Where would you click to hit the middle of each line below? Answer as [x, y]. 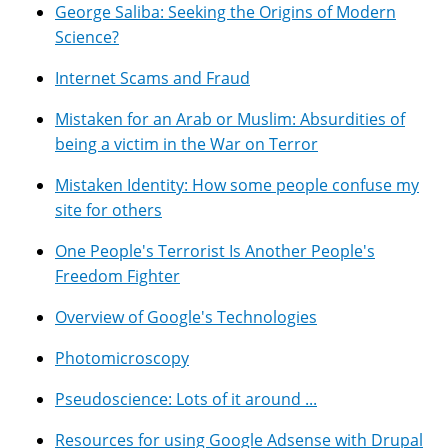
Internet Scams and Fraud [152, 78]
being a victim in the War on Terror [186, 144]
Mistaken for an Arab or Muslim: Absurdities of [230, 119]
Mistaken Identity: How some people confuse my [237, 185]
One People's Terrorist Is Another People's [215, 251]
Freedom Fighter [117, 276]
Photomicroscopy [122, 358]
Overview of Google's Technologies [186, 317]
